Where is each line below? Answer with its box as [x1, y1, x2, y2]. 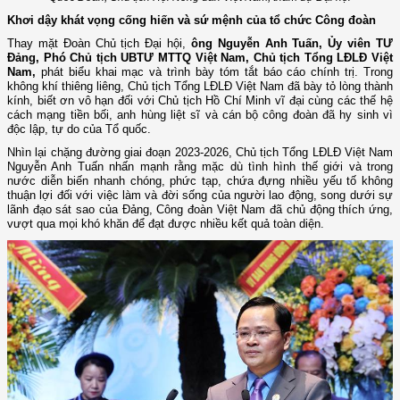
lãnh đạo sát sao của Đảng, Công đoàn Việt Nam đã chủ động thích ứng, [7, 202, 393, 216]
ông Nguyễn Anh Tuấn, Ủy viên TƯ [190, 36, 394, 50]
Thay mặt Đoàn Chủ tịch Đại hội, [7, 36, 191, 50]
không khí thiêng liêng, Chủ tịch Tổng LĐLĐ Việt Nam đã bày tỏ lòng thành [7, 79, 393, 93]
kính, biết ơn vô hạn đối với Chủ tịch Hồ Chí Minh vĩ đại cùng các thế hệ [7, 93, 393, 107]
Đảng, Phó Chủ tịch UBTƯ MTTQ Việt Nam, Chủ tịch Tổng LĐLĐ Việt [7, 50, 393, 64]
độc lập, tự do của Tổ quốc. [7, 121, 151, 136]
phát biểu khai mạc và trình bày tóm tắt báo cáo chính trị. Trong [36, 64, 393, 79]
